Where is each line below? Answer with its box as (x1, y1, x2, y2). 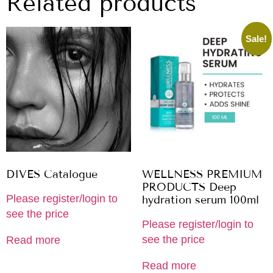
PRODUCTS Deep (141, 180, 236, 194)
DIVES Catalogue (6, 168, 97, 182)
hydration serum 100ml (141, 193, 259, 207)
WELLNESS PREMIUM (141, 168, 262, 182)
